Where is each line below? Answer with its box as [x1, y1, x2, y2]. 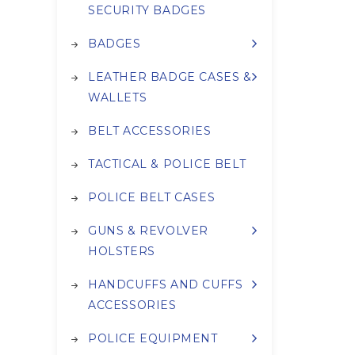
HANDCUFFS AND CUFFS [88, 277, 243, 292]
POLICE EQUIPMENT [88, 331, 218, 346]
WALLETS [88, 90, 147, 105]
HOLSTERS [88, 244, 155, 259]
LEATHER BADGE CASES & [88, 70, 252, 85]
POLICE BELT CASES [88, 190, 216, 205]
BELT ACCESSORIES [88, 124, 212, 139]
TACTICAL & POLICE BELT [88, 157, 246, 172]
